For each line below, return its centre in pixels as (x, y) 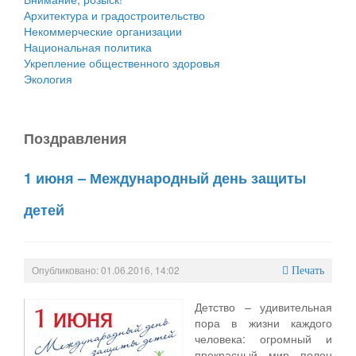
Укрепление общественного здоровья (122, 62)
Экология (48, 78)
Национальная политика (88, 46)
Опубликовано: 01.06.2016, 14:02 (106, 269)
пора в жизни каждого (263, 322)
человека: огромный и (263, 338)
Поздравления (75, 138)
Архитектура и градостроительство (114, 15)
